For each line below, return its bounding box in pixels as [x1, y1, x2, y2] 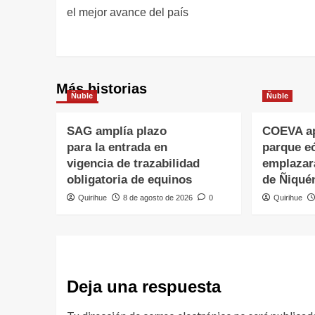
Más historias [56, 81, 147, 97]
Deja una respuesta [66, 277, 221, 297]
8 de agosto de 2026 [122, 193, 193, 202]
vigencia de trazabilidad [66, 157, 200, 171]
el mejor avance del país [66, 6, 188, 19]
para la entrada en [66, 141, 167, 155]
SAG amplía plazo [66, 124, 167, 139]
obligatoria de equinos [66, 173, 199, 187]
